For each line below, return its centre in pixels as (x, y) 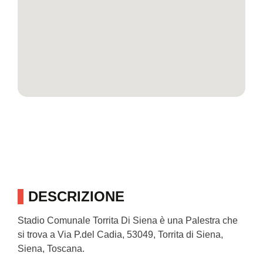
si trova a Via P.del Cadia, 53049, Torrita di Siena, (120, 235)
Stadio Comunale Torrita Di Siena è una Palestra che (128, 221)
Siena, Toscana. (51, 249)
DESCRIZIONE (76, 197)
